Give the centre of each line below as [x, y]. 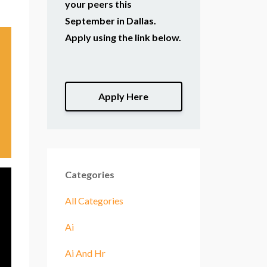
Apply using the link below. [123, 37]
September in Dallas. [110, 21]
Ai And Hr [85, 253]
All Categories [94, 200]
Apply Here [124, 96]
